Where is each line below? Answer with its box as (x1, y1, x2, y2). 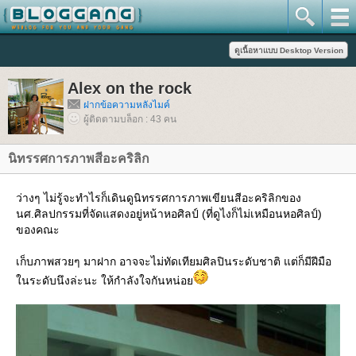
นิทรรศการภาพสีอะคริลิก (8, 152, 149, 165)
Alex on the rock (68, 79, 192, 97)
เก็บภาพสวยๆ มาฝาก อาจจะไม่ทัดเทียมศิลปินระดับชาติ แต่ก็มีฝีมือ (16, 255, 331, 268)
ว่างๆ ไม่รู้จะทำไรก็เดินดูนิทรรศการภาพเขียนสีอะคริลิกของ (16, 192, 301, 204)
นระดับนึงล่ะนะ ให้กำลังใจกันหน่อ (16, 274, 193, 287)
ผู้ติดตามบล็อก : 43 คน (83, 114, 176, 125)
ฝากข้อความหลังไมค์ (83, 99, 170, 110)
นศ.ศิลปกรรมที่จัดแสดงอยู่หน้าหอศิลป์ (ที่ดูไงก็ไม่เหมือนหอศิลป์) (16, 207, 322, 220)
